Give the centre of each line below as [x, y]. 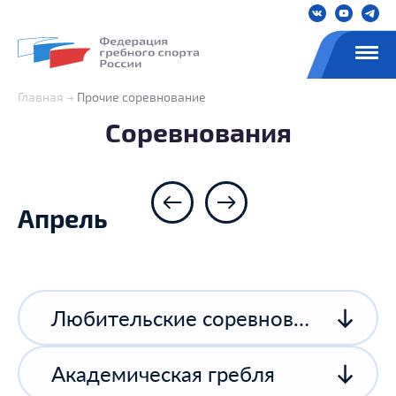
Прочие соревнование [141, 97]
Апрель [63, 218]
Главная [41, 97]
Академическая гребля [163, 374]
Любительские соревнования [301, 318]
